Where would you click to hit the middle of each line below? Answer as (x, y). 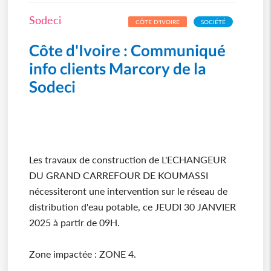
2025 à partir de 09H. (74, 222)
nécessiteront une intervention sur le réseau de (128, 191)
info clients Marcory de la (117, 68)
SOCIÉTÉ (214, 21)
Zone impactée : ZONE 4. (82, 253)
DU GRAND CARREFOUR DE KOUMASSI (118, 175)
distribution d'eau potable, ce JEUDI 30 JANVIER (132, 206)
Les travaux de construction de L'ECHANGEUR (127, 159)
